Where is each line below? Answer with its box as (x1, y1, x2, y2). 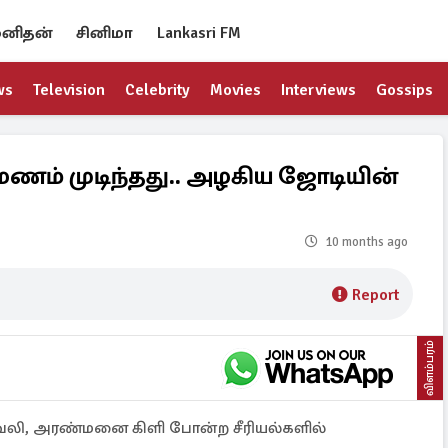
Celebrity (125, 80, 190, 100)
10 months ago (325, 234, 408, 250)
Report (352, 285, 399, 305)
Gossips (376, 80, 433, 100)
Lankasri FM (157, 23, 241, 43)
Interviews (281, 80, 356, 100)
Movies (210, 80, 261, 100)
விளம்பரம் (422, 340, 437, 396)
